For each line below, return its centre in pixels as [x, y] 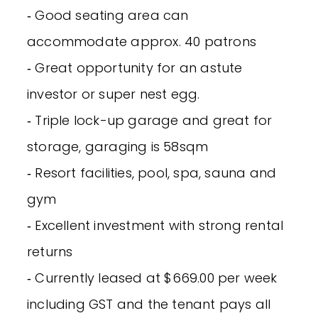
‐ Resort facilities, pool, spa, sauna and [152, 172]
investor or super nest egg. [114, 94]
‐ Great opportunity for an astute [135, 67]
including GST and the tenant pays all [149, 304]
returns [50, 251]
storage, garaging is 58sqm [118, 146]
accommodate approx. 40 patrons [142, 41]
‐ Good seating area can [108, 15]
